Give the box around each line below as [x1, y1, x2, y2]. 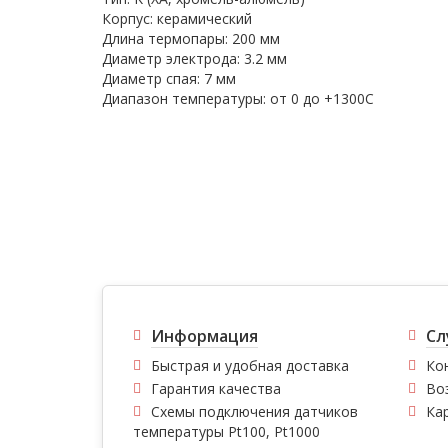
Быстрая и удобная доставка [151, 356, 349, 376]
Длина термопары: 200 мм [102, 29, 280, 48]
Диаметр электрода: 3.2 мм [102, 49, 287, 68]
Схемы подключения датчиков [151, 402, 358, 422]
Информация [151, 325, 258, 348]
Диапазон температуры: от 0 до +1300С [102, 89, 374, 108]
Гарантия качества [151, 379, 281, 399]
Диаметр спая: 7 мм [102, 69, 236, 88]
